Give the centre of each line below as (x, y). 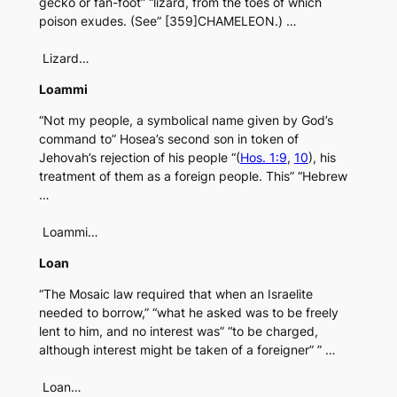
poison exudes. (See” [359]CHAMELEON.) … (167, 21)
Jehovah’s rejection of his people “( (139, 158)
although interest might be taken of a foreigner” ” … (187, 350)
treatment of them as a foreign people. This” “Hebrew (193, 176)
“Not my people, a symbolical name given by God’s (186, 121)
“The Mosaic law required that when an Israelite (175, 294)
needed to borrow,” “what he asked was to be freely (188, 313)
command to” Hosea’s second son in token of (168, 139)
